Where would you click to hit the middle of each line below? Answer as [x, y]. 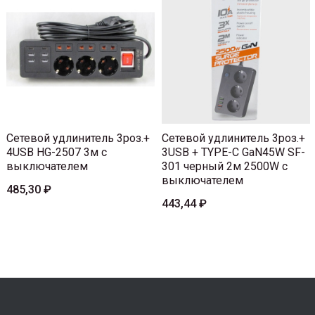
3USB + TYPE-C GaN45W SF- [233, 153]
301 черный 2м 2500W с [225, 167]
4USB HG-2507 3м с [57, 153]
